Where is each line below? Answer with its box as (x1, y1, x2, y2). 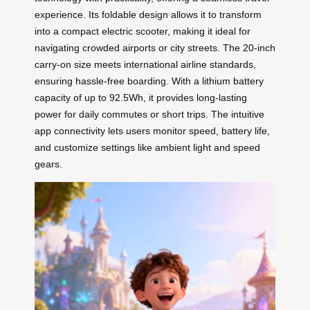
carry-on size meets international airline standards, (35, 58, 256, 70)
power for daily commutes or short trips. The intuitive (35, 108, 264, 120)
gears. (35, 158, 62, 170)
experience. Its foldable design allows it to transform (35, 8, 262, 20)
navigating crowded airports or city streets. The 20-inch (35, 42, 275, 53)
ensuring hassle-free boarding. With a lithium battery (35, 75, 264, 86)
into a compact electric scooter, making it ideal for (35, 25, 250, 37)
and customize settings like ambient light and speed (35, 141, 260, 153)
